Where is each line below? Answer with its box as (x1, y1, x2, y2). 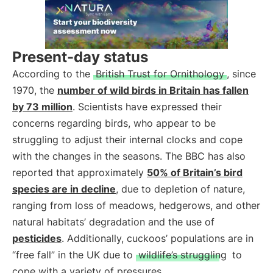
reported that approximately (12, 166, 147, 179)
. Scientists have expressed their (73, 101, 222, 113)
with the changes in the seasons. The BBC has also (12, 150, 246, 162)
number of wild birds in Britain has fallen (57, 84, 249, 96)
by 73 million (12, 101, 73, 113)
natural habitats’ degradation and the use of (12, 216, 214, 228)
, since (227, 68, 256, 80)
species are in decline (12, 183, 116, 195)
